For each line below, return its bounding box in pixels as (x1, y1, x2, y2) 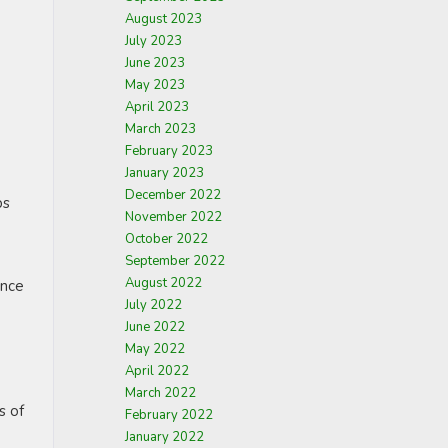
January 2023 (125, 164, 204, 182)
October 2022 (125, 230, 208, 248)
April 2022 (125, 362, 189, 380)
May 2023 (125, 76, 185, 94)
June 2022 (125, 318, 185, 336)
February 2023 (125, 142, 213, 160)
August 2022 (125, 274, 202, 292)
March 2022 (125, 384, 196, 402)
